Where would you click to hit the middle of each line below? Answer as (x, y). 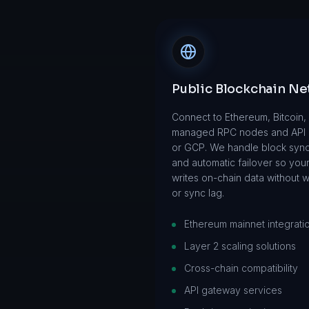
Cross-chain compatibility (241, 268)
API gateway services (233, 290)
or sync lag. (198, 193)
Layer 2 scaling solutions (240, 246)
